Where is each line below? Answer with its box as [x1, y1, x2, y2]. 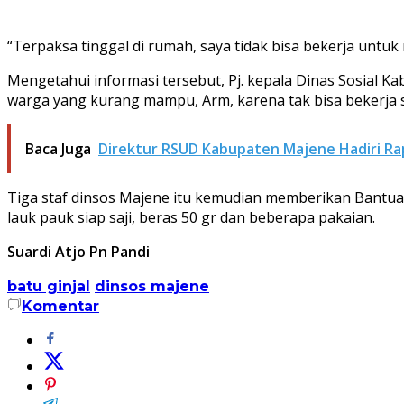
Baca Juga [25, 138, 91, 159]
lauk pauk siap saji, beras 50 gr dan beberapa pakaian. [7, 207, 375, 227]
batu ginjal [7, 277, 90, 295]
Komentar [22, 297, 99, 315]
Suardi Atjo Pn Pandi [7, 241, 150, 262]
